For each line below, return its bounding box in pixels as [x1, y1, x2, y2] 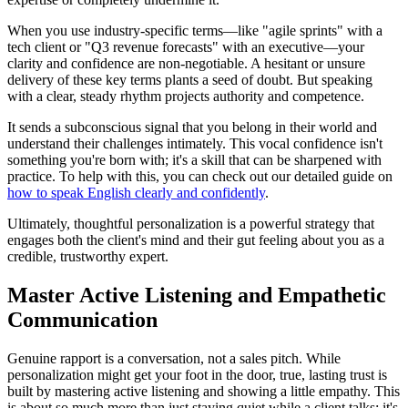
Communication [7, 307, 158, 331]
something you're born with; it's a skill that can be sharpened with [7, 152, 382, 168]
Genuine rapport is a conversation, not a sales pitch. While [7, 350, 341, 366]
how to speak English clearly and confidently [7, 185, 265, 201]
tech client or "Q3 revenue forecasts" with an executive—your [7, 39, 364, 56]
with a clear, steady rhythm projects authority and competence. [7, 88, 364, 105]
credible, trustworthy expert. [7, 249, 168, 265]
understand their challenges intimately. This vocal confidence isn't [7, 136, 382, 152]
